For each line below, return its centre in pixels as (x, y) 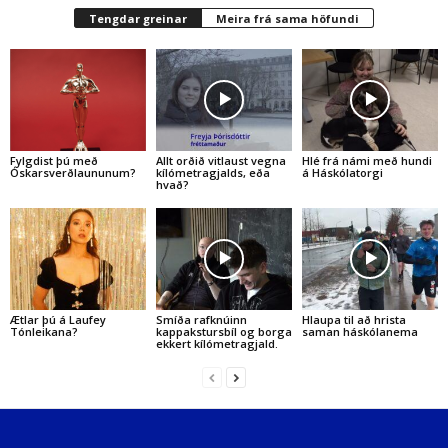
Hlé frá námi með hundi (366, 160)
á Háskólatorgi (342, 172)
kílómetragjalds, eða (212, 172)
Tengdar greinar (138, 19)
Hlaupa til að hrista (353, 319)
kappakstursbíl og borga (223, 331)
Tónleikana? (44, 331)
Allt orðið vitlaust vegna (220, 160)
